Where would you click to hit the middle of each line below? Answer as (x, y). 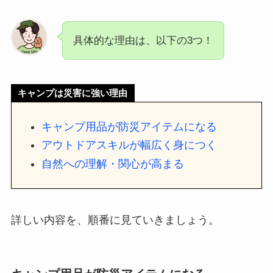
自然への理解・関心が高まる (113, 164)
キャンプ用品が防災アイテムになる (129, 126)
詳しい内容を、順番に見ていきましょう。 (115, 220)
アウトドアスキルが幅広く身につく (129, 145)
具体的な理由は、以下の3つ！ (143, 40)
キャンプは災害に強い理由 (73, 93)
